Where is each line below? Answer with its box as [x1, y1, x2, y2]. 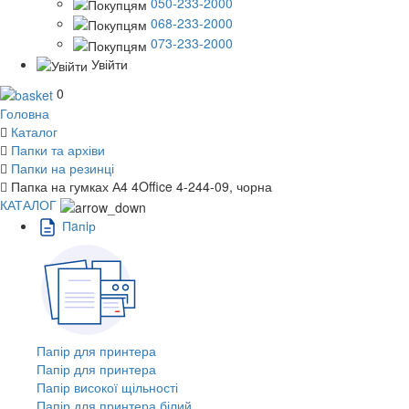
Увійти [91, 54, 128, 73]
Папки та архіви [11, 141, 105, 160]
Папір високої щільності [37, 377, 178, 396]
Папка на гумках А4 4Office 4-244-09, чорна [11, 177, 272, 196]
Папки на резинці [11, 159, 114, 178]
